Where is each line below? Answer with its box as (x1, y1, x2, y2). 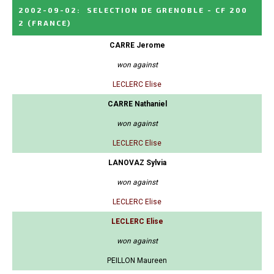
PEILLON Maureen (107, 256, 167, 265)
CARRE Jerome (109, 41, 165, 50)
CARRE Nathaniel (107, 100, 167, 109)
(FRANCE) (28, 18, 71, 28)
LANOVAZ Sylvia (108, 158, 166, 168)
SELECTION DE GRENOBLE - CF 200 (87, 6, 248, 15)
